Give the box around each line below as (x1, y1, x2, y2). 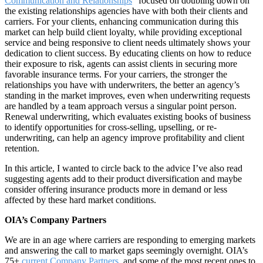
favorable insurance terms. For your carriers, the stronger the (5, 69, 227, 80)
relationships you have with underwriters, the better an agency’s (5, 80, 240, 90)
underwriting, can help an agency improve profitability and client (5, 133, 244, 143)
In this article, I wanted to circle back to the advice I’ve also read (5, 163, 242, 174)
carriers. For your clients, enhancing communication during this (5, 16, 238, 27)
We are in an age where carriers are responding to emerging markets (5, 235, 255, 245)
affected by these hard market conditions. (5, 195, 156, 205)
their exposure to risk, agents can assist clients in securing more (5, 59, 237, 69)
